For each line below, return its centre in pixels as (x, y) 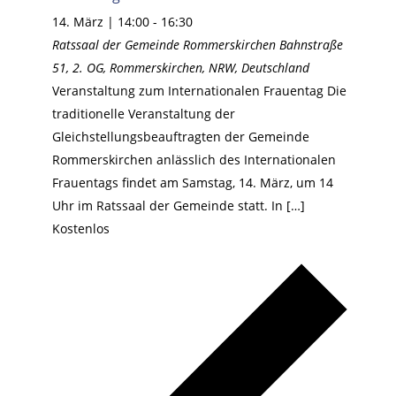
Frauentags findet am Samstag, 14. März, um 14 (192, 183)
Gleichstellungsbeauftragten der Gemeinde (180, 137)
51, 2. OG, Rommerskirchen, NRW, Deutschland (180, 68)
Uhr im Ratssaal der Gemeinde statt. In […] (178, 206)
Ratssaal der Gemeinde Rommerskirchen (165, 45)
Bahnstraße (311, 45)
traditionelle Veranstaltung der (143, 114)
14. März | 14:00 (100, 22)
